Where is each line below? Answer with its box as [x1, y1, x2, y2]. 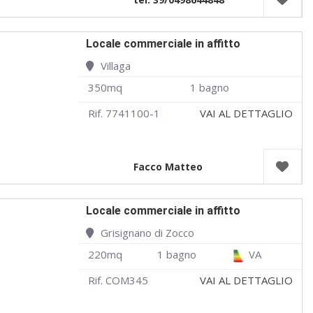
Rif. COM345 [87, 273, 148, 287]
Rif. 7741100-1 [87, 106, 160, 120]
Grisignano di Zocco [100, 226, 194, 240]
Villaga [100, 59, 131, 73]
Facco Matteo [133, 160, 203, 173]
